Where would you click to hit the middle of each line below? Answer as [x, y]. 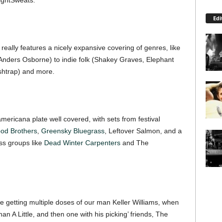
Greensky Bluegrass [73, 131]
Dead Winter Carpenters [82, 143]
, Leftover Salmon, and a [143, 131]
